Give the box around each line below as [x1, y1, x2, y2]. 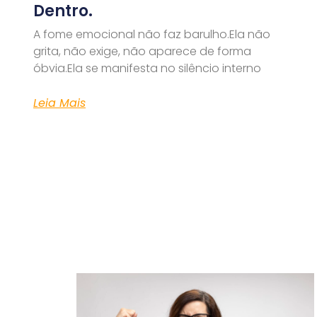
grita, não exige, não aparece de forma [33, 43, 251, 60]
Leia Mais [33, 95, 86, 112]
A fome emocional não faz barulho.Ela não [33, 26, 270, 43]
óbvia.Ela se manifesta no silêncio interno [33, 60, 261, 77]
